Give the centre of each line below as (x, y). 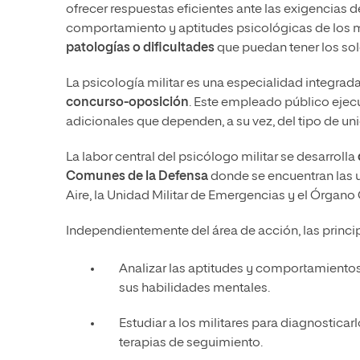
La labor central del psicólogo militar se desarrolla (212, 158)
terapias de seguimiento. (191, 344)
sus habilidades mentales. (194, 289)
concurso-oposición (127, 103)
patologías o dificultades (140, 49)
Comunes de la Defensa (137, 177)
